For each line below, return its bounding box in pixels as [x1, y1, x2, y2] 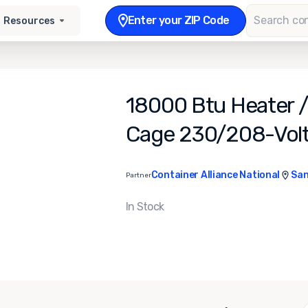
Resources [3, 14, 56, 27]
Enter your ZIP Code [127, 14, 230, 27]
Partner [125, 170, 151, 179]
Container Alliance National [151, 169, 280, 181]
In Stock [125, 199, 164, 213]
